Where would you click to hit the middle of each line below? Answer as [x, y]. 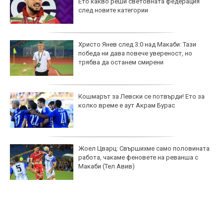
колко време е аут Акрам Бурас [127, 106]
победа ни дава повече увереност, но [135, 54]
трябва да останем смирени [121, 62]
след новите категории [113, 10]
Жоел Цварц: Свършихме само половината [144, 149]
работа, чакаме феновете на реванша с [138, 158]
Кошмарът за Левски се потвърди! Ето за [141, 97]
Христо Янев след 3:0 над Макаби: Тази [137, 45]
